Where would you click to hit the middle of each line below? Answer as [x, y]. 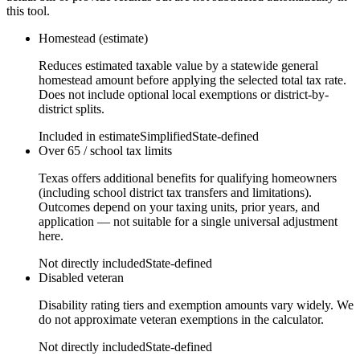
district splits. [72, 108]
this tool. [28, 10]
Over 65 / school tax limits [105, 150]
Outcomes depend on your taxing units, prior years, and [179, 207]
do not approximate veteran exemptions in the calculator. [181, 319]
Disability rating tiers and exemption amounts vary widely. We [196, 305]
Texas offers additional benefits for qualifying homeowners [188, 178]
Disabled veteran [81, 277]
